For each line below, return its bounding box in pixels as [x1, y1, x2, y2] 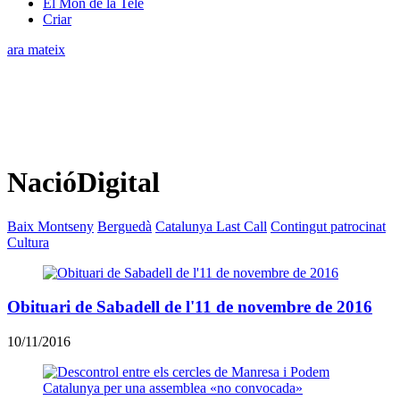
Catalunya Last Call [155, 218, 267, 234]
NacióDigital [7, 166, 160, 199]
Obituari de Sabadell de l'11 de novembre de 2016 [7, 297, 372, 317]
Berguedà [97, 218, 152, 234]
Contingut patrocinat [271, 218, 386, 234]
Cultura [7, 234, 49, 250]
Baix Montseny [7, 218, 94, 234]
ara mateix [7, 41, 65, 57]
